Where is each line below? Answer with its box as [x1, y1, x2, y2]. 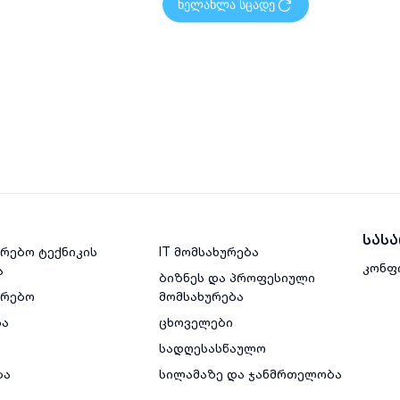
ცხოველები [158, 314, 233, 330]
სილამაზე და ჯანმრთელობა [158, 366, 342, 382]
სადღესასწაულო [158, 340, 266, 356]
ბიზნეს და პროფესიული [158, 270, 315, 286]
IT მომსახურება [158, 244, 259, 260]
